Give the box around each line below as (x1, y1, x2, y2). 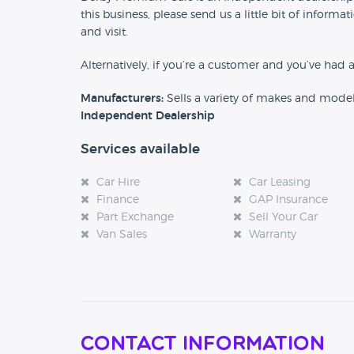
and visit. (81, 27, 128, 39)
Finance (96, 194, 139, 206)
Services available (81, 142, 200, 156)
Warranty (249, 229, 297, 241)
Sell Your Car (249, 212, 318, 224)
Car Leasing (249, 177, 311, 189)
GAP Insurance (249, 194, 329, 206)
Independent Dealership (81, 111, 215, 122)
